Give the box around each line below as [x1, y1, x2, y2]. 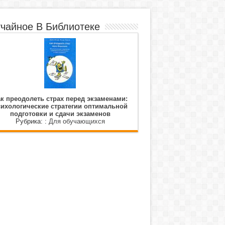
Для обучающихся [48, 118, 105, 125]
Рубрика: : [15, 118, 49, 125]
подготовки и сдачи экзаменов [10, 110, 110, 118]
